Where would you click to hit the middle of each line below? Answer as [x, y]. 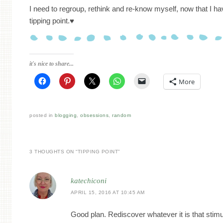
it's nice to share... [52, 64]
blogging [66, 115]
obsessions [95, 115]
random [122, 115]
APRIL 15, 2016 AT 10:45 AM [108, 193]
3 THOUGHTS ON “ [54, 151]
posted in [42, 115]
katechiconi [88, 181]
